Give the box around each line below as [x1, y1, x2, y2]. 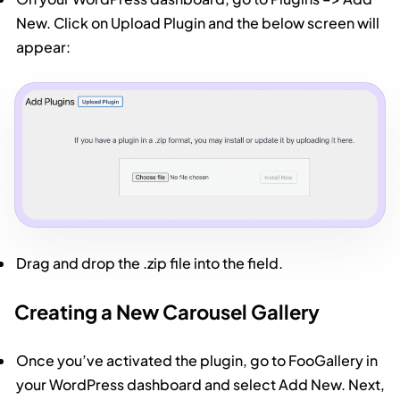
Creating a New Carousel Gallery [14, 299, 320, 325]
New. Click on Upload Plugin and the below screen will [16, 12, 380, 32]
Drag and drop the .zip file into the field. [16, 254, 284, 273]
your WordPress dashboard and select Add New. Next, [16, 375, 386, 395]
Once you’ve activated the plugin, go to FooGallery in [16, 351, 379, 371]
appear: [16, 37, 71, 56]
